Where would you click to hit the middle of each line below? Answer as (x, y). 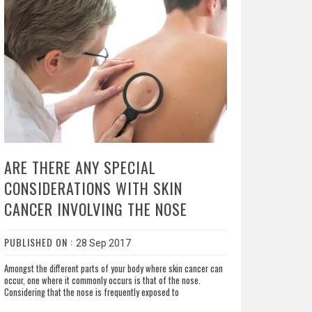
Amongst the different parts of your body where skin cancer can (113, 269)
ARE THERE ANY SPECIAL (80, 167)
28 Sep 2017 (103, 243)
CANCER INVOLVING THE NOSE (95, 209)
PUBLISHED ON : (40, 242)
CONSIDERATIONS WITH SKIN (93, 188)
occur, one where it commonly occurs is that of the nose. (102, 281)
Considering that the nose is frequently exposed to (91, 292)
